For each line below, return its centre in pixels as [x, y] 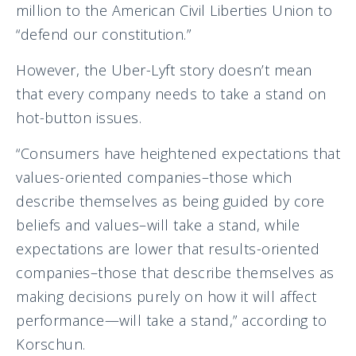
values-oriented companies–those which [154, 177]
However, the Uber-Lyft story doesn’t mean [164, 70]
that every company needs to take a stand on [171, 93]
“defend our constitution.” [103, 34]
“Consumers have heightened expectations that [178, 153]
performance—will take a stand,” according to [171, 320]
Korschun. [51, 344]
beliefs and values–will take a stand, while [158, 224]
